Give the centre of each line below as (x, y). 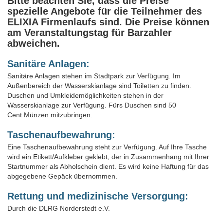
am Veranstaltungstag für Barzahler (90, 32)
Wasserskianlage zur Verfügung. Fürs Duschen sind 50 (92, 105)
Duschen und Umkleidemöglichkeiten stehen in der (85, 95)
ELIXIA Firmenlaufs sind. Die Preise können (108, 22)
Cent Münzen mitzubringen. (50, 115)
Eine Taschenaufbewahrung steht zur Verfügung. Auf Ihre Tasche (107, 147)
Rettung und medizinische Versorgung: (98, 196)
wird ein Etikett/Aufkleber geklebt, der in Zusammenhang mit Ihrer (108, 156)
